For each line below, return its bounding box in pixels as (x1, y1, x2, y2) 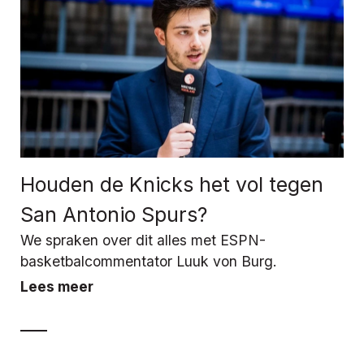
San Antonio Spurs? (20, 201, 207, 227)
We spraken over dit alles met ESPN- (20, 231, 266, 249)
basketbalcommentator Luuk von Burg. (20, 252, 277, 270)
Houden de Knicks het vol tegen (20, 171, 323, 197)
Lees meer (20, 277, 93, 295)
